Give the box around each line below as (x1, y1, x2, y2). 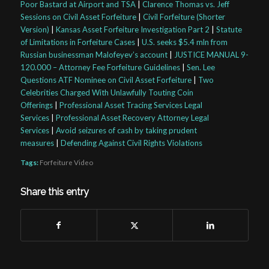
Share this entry (20, 186, 89, 198)
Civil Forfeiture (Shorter (142, 12, 225, 22)
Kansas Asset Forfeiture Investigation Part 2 (55, 25, 210, 35)
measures (20, 138, 54, 148)
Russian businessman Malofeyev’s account (20, 50, 168, 60)
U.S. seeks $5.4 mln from (141, 37, 228, 47)
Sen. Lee (186, 62, 215, 73)
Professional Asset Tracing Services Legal (59, 100, 202, 110)
